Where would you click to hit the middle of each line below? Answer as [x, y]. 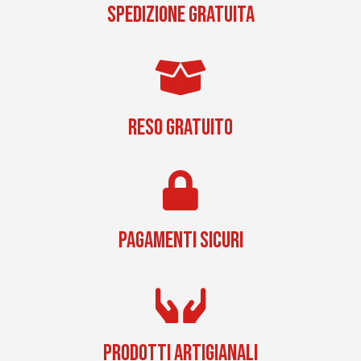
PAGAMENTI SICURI [180, 241]
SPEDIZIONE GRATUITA [180, 15]
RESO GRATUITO [180, 128]
